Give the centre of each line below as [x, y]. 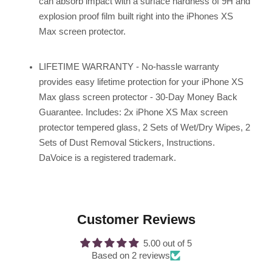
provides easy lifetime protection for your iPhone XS [141, 82]
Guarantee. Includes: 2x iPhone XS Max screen [133, 112]
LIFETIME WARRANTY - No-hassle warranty [129, 66]
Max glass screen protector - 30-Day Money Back [138, 97]
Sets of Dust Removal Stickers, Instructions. [127, 142]
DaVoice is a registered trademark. [107, 158]
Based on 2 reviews [131, 255]
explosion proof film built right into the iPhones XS [136, 16]
